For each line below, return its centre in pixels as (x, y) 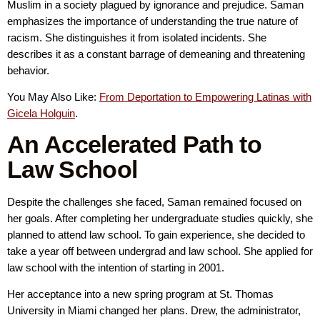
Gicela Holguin (41, 114)
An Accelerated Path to (135, 144)
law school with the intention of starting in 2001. (116, 267)
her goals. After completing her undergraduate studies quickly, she (160, 218)
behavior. (28, 70)
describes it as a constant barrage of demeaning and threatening (156, 54)
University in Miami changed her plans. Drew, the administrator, (154, 311)
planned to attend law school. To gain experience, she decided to (156, 234)
